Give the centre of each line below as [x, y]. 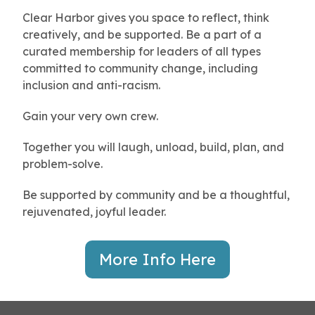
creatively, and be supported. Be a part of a [142, 34]
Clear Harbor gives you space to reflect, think [146, 17]
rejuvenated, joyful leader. [96, 211]
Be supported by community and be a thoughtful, [156, 194]
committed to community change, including [140, 68]
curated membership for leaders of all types [142, 51]
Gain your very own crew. [90, 116]
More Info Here [157, 259]
